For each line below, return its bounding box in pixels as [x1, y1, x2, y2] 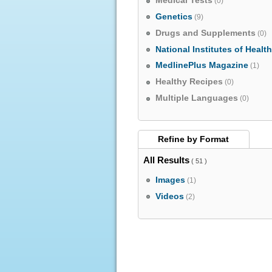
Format [200, 134, 229, 144]
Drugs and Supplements [155, 28, 256, 38]
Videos [155, 191, 185, 201]
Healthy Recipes [155, 77, 223, 87]
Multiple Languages [155, 93, 239, 103]
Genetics [155, 12, 193, 21]
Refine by [158, 134, 200, 144]
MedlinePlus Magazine [155, 61, 249, 70]
